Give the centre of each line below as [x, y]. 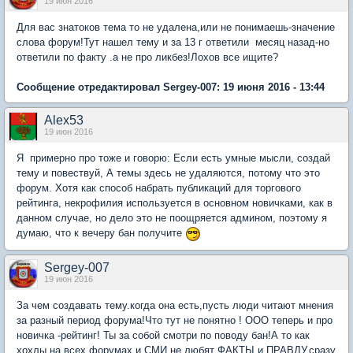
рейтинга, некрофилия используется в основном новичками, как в [175, 203]
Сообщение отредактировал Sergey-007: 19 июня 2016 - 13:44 [171, 87]
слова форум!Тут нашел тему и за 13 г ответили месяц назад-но [173, 43]
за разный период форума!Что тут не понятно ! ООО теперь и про [175, 320]
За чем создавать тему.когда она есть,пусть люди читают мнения [175, 305]
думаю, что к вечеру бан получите [101, 233]
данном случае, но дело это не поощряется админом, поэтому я [172, 218]
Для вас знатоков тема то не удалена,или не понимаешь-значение [176, 28]
